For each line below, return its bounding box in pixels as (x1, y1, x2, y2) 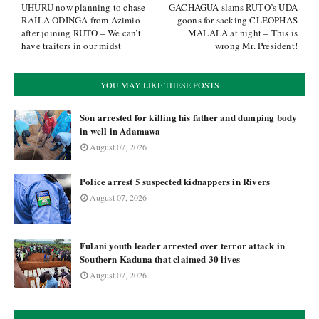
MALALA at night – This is (188, 26, 298, 39)
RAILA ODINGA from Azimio (21, 14, 140, 26)
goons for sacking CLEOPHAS (177, 14, 298, 26)
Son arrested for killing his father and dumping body (80, 110, 298, 124)
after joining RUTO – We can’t (21, 26, 141, 39)
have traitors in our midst (21, 39, 122, 52)
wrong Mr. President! (215, 39, 298, 52)
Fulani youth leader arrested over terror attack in (80, 239, 285, 252)
